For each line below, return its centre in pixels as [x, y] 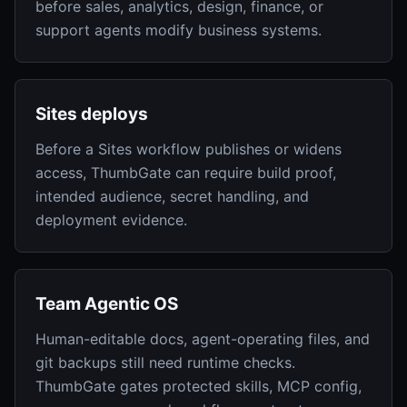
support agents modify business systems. [179, 30]
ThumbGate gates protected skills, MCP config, [199, 386]
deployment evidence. [111, 220]
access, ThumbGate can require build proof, [186, 173]
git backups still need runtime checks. [165, 362]
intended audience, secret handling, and [172, 196]
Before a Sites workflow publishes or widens [189, 149]
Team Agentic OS [107, 304]
